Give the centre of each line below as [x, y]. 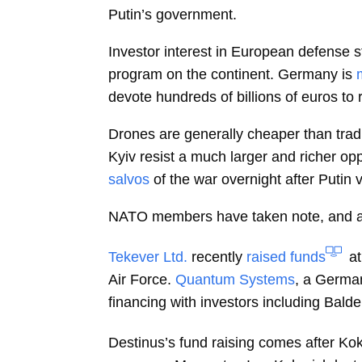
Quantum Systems [236, 280]
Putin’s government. [173, 15]
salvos [129, 180]
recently [217, 257]
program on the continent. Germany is [231, 75]
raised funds [286, 257]
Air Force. [140, 280]
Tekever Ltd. [148, 257]
